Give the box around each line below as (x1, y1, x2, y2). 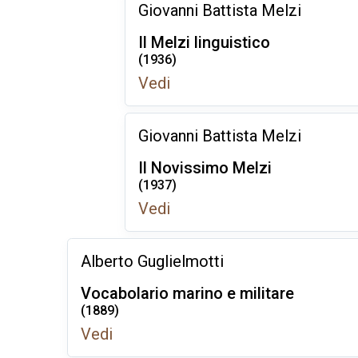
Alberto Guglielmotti (81, 252, 224, 271)
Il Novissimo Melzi (138, 158, 272, 177)
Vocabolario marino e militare (81, 284, 294, 303)
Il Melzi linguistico (138, 33, 270, 52)
